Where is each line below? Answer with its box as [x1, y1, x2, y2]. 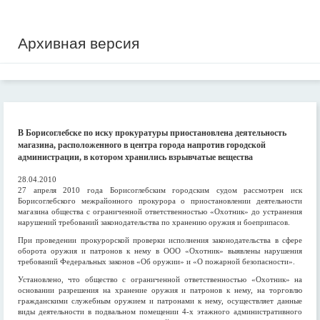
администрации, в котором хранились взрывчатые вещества [18, 152, 253, 162]
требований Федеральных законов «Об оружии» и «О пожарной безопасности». [18, 257, 295, 266]
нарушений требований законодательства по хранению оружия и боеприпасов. [18, 218, 290, 226]
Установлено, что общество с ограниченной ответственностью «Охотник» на [18, 275, 302, 284]
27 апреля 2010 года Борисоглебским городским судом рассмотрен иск [18, 186, 302, 194]
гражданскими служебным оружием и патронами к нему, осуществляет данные [18, 296, 302, 305]
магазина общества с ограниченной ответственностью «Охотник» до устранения [18, 207, 302, 216]
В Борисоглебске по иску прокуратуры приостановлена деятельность [18, 128, 286, 138]
